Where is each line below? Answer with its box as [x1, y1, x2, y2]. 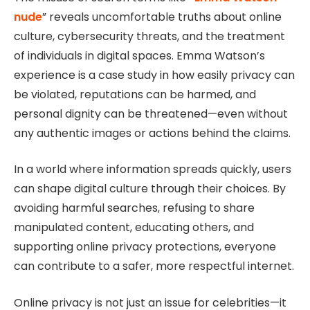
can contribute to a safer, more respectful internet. [14, 258, 294, 275]
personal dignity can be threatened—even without [14, 105, 288, 122]
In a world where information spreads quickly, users [14, 161, 291, 178]
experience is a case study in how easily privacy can [14, 66, 295, 83]
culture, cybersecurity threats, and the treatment [14, 28, 285, 44]
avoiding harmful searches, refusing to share [14, 200, 255, 217]
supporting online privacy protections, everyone [14, 239, 276, 255]
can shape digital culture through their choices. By [14, 181, 286, 197]
